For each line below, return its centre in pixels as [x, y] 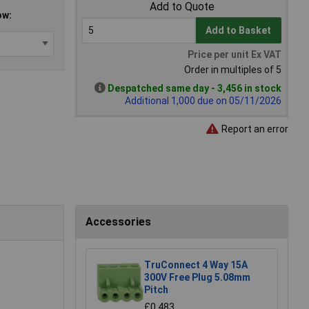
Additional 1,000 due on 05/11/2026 [203, 101]
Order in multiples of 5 [233, 70]
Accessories [118, 221]
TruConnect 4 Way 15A [196, 265]
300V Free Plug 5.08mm [197, 277]
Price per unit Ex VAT [235, 55]
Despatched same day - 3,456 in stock [195, 89]
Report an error [254, 129]
